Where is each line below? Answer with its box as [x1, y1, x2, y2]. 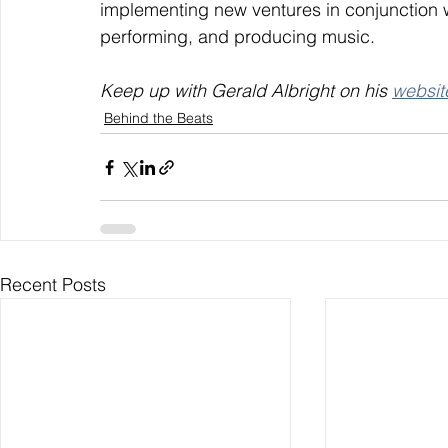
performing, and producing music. [100, 25, 375, 49]
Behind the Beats [104, 109, 213, 128]
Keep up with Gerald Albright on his [100, 79, 392, 103]
